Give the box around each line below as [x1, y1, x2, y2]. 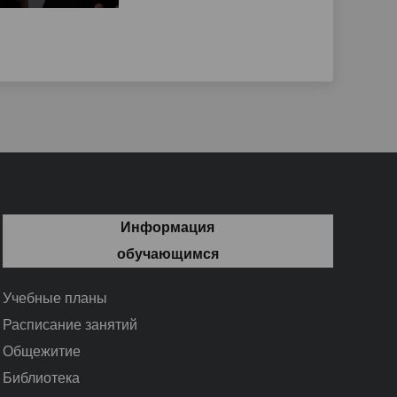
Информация [121, 219, 215, 235]
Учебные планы [2, 290, 107, 306]
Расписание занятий [2, 316, 137, 332]
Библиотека [2, 370, 80, 385]
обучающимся [116, 245, 219, 261]
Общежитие [2, 343, 81, 359]
